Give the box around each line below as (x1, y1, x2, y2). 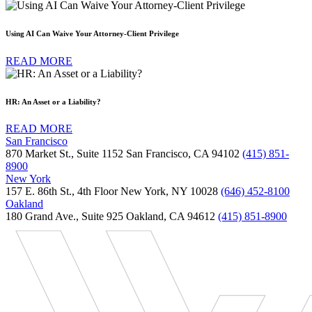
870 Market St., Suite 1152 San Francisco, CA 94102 (6, 148, 242, 160)
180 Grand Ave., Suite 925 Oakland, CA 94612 (6, 210, 218, 223)
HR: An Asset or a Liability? (6, 97, 101, 106)
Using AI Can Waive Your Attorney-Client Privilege (6, 29, 179, 38)
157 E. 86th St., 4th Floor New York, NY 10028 (6, 185, 221, 198)
